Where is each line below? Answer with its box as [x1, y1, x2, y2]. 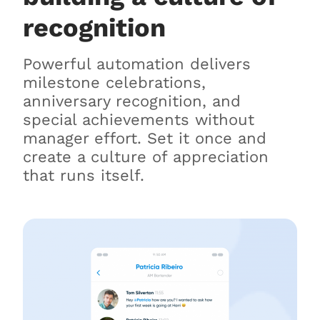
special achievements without [23, 110, 254, 129]
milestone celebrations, [23, 73, 206, 91]
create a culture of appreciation [23, 147, 269, 166]
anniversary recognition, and [23, 91, 241, 110]
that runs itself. [23, 166, 144, 184]
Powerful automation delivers [23, 54, 251, 73]
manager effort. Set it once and [23, 129, 266, 147]
